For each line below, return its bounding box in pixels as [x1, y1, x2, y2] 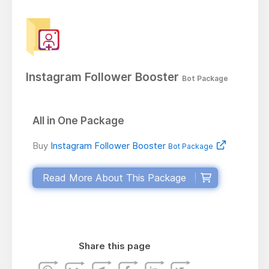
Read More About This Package [42, 172, 186, 184]
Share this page [79, 240, 151, 252]
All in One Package [32, 115, 124, 127]
